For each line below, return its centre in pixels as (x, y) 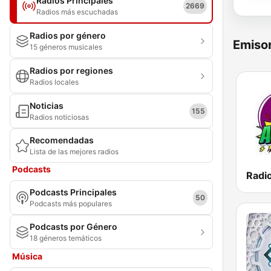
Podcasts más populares (71, 204)
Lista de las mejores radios (74, 152)
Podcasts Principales (73, 192)
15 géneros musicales (66, 47)
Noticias (47, 106)
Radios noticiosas (59, 117)
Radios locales (54, 82)
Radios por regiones (71, 70)
